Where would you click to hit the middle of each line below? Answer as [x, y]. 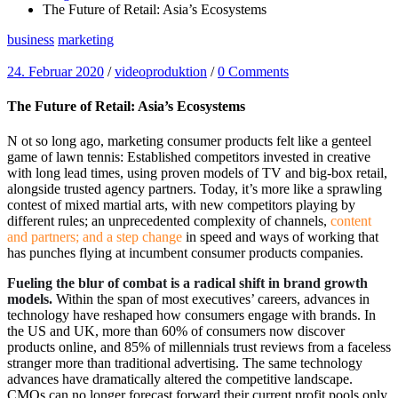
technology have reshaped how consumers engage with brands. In [191, 315]
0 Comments [253, 71]
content [351, 221]
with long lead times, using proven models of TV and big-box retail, [197, 173]
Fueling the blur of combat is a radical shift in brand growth [187, 283]
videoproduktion [161, 71]
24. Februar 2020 [56, 71]
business [31, 39]
